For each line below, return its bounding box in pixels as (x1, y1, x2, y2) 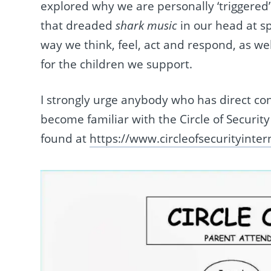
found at (41, 130, 90, 146)
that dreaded (41, 18, 116, 34)
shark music (116, 18, 181, 34)
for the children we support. (41, 56, 193, 73)
